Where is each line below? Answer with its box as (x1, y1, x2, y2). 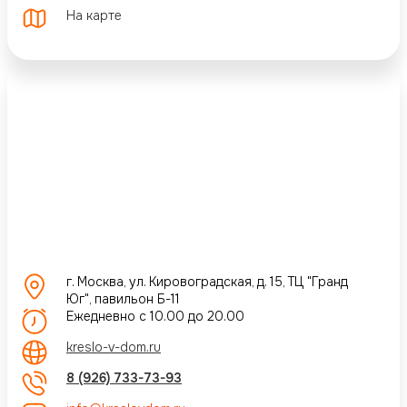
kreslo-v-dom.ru (66, 338, 161, 355)
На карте (66, 7, 122, 25)
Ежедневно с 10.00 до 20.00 (66, 307, 244, 324)
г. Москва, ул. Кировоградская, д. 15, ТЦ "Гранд (66, 273, 348, 290)
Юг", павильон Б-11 (66, 290, 180, 307)
